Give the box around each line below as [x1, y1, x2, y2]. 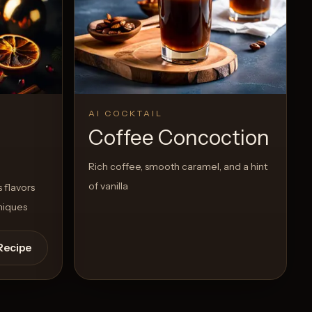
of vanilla [88, 180, 128, 193]
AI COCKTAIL [88, 108, 163, 119]
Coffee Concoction [88, 125, 270, 151]
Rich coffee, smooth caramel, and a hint [88, 160, 267, 173]
